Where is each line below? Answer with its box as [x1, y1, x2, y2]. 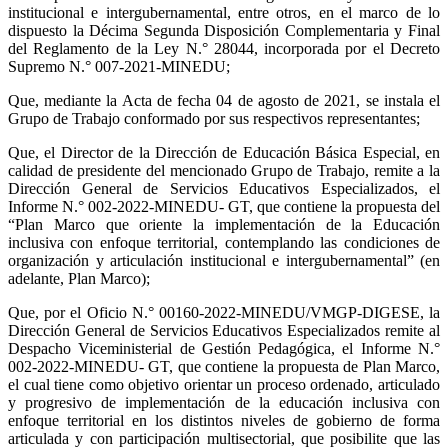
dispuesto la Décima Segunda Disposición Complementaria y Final [8, 21, 440, 39]
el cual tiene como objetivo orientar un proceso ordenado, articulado [8, 375, 440, 393]
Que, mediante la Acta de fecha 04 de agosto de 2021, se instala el [8, 91, 440, 109]
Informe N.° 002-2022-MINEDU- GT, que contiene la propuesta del [8, 197, 440, 215]
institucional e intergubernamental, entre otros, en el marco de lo [8, 3, 440, 21]
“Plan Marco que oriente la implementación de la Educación [8, 215, 440, 233]
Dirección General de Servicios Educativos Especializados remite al [8, 321, 440, 339]
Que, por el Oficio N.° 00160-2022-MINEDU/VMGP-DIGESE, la [8, 303, 440, 321]
